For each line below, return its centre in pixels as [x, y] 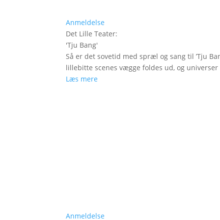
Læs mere [82, 79]
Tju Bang [82, 45]
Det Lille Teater [91, 33]
